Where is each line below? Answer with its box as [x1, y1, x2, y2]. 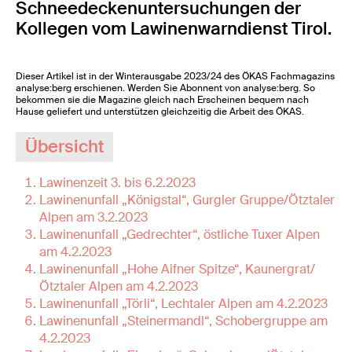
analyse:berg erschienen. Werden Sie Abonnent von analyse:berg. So [16, 82, 316, 94]
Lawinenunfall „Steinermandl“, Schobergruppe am [39, 313, 328, 329]
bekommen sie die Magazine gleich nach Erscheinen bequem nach [16, 93, 310, 106]
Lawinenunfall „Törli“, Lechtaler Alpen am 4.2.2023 [39, 295, 328, 312]
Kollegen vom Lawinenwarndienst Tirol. [16, 17, 332, 40]
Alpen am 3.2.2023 [39, 209, 148, 225]
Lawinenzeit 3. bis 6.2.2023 [39, 174, 196, 191]
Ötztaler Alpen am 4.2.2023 [39, 278, 199, 295]
